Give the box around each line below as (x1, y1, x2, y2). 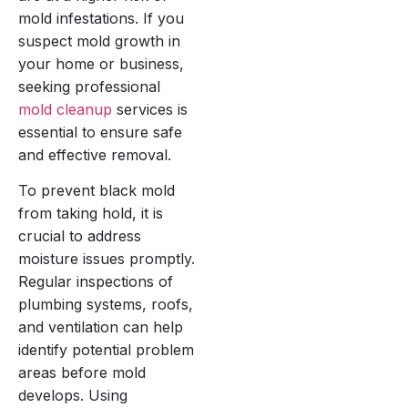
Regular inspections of (18, 272, 173, 291)
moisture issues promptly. (18, 250, 195, 269)
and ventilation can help (18, 318, 183, 337)
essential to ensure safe (18, 122, 182, 141)
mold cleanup (18, 99, 112, 118)
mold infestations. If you (18, 8, 184, 27)
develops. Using (18, 386, 127, 405)
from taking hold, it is (18, 204, 163, 223)
